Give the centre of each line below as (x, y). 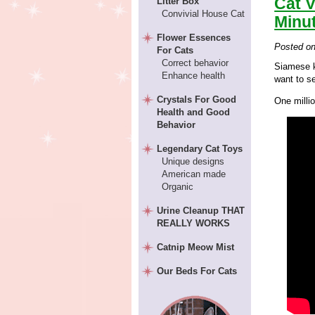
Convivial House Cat (203, 14)
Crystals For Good (197, 99)
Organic (177, 187)
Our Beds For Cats (197, 271)
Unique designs (193, 161)
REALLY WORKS (194, 223)
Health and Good (194, 112)
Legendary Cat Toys (200, 149)
